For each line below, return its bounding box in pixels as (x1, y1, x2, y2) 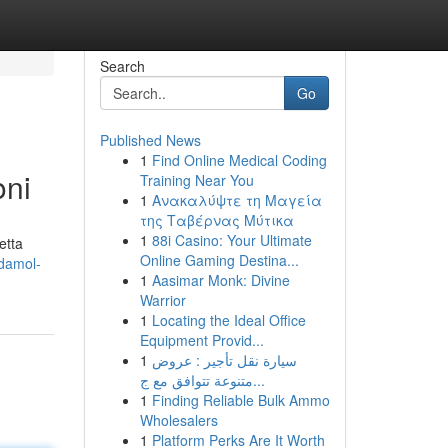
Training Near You (139, 170, 254, 190)
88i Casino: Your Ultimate (151, 230, 312, 250)
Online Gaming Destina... (139, 250, 299, 270)
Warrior (139, 290, 186, 310)
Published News (99, 130, 201, 150)
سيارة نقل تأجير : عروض (151, 350, 297, 370)
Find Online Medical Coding (151, 150, 327, 170)
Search (99, 56, 145, 76)
